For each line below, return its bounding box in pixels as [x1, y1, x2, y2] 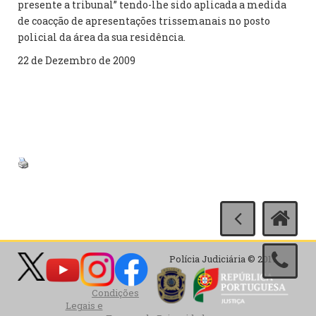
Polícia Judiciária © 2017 [169, 253, 277, 265]
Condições [92, 286, 139, 299]
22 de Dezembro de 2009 [18, 54, 135, 67]
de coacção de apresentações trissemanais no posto [18, 14, 270, 28]
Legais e [65, 299, 103, 312]
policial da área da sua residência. [18, 30, 186, 44]
